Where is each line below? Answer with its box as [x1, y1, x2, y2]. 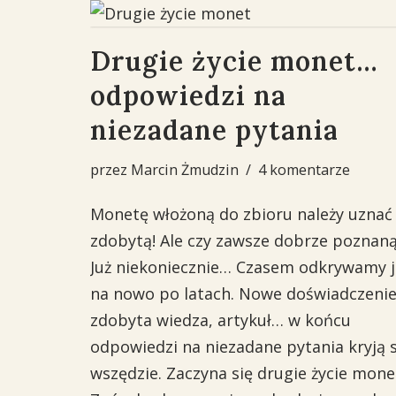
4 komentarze [258, 160, 350, 179]
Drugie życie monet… [90, 44, 378, 78]
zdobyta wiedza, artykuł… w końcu [90, 309, 351, 331]
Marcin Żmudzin [131, 160, 239, 179]
